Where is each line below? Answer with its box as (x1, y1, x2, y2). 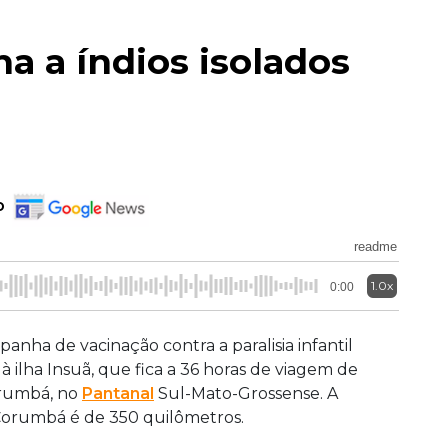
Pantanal (82, 383, 154, 403)
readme (354, 238, 397, 254)
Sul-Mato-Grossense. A (154, 383, 338, 403)
